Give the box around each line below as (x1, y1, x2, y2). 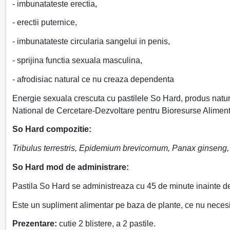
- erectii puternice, (12, 18, 77, 27)
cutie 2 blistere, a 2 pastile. (57, 219, 156, 228)
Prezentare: (12, 219, 57, 228)
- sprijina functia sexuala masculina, (12, 56, 142, 65)
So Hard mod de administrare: (12, 162, 129, 171)
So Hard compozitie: (12, 125, 91, 134)
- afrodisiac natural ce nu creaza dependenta (12, 74, 174, 84)
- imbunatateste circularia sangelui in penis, (12, 37, 170, 46)
